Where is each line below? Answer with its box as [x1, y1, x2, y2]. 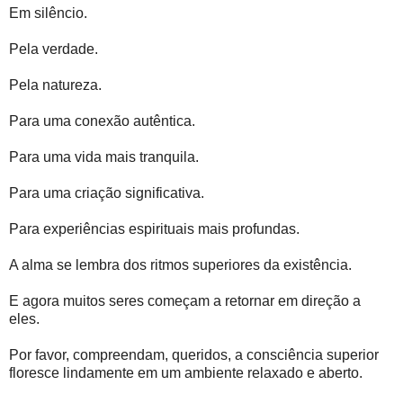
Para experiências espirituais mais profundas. [9, 221, 300, 237]
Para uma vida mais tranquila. [9, 149, 199, 166]
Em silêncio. [9, 5, 87, 22]
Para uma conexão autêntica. [9, 113, 195, 130]
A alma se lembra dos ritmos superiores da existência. [9, 257, 352, 273]
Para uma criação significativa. [9, 185, 204, 201]
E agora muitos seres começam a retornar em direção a [9, 293, 361, 309]
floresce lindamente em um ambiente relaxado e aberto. [9, 365, 363, 381]
